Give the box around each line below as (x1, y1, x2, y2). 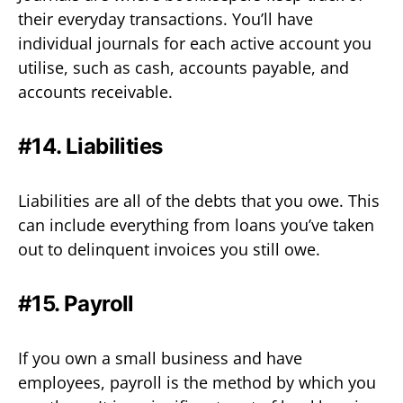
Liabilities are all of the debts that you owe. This (18, 189, 380, 211)
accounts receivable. (18, 80, 173, 103)
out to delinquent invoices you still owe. (18, 237, 320, 260)
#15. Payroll (18, 290, 134, 317)
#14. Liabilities (18, 132, 163, 159)
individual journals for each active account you (18, 31, 372, 54)
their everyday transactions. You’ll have (18, 7, 313, 30)
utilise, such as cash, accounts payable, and (18, 56, 349, 78)
